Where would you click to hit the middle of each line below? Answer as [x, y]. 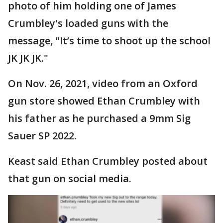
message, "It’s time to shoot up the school [109, 41]
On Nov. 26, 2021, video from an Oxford [103, 84]
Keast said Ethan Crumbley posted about [108, 161]
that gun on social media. [71, 179]
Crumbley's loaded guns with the [88, 23]
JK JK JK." [28, 58]
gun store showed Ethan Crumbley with [104, 101]
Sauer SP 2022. [42, 136]
